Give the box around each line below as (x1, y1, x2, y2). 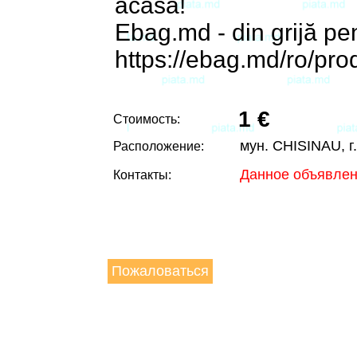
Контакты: (113, 168, 171, 182)
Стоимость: (113, 112, 180, 127)
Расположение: (113, 139, 204, 154)
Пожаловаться (112, 263, 209, 280)
